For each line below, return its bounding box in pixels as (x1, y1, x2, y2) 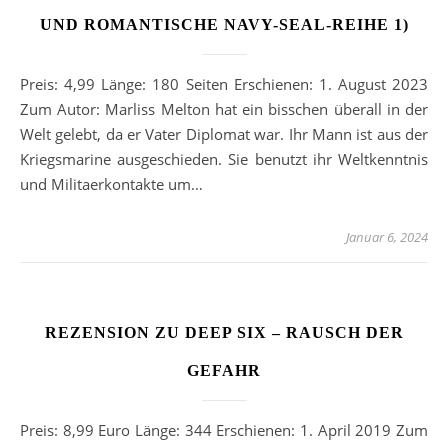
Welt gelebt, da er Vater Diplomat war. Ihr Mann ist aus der (20, 124, 428, 145)
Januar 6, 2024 (346, 228, 428, 247)
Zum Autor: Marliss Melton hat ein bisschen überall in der (20, 99, 428, 120)
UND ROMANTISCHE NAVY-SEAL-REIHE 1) (39, 16, 409, 34)
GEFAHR (187, 362, 261, 380)
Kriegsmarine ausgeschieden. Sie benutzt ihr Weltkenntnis (20, 149, 428, 170)
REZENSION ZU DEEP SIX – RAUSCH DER (44, 324, 404, 342)
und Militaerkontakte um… (20, 174, 203, 195)
